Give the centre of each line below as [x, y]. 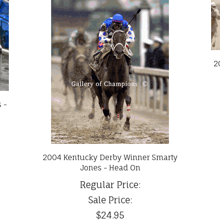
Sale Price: [110, 200]
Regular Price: [110, 185]
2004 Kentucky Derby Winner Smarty [110, 158]
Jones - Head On [110, 168]
